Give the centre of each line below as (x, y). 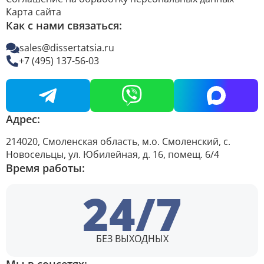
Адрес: (23, 119)
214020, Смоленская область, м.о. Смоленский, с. (118, 142)
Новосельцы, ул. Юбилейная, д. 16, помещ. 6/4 (113, 155)
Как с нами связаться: (64, 26)
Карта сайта (34, 12)
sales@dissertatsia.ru (67, 48)
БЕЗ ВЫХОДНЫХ (132, 239)
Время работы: (45, 168)
